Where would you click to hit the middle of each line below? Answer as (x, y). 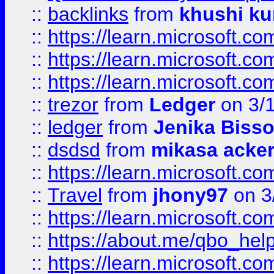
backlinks (88, 14)
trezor (73, 105)
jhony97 (191, 195)
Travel (75, 195)
